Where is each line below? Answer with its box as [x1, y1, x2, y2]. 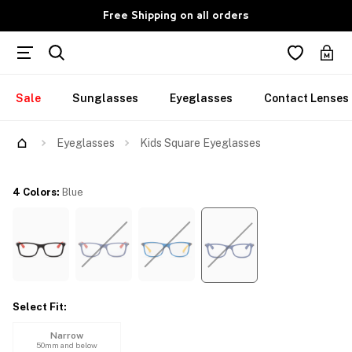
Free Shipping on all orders [103, 10, 249, 20]
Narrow [49, 330, 83, 341]
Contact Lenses [264, 92, 349, 104]
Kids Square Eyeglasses [140, 137, 261, 149]
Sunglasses [72, 92, 138, 104]
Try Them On [22, 128, 83, 140]
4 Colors [13, 186, 57, 198]
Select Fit [13, 301, 64, 313]
